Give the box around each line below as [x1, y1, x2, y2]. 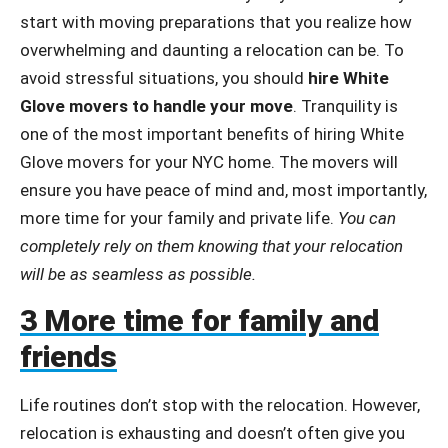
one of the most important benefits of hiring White [20, 124, 404, 145]
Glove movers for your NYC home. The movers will [20, 152, 398, 173]
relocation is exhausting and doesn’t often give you [20, 422, 405, 443]
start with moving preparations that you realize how [20, 12, 412, 33]
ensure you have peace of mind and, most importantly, [20, 180, 427, 201]
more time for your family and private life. [20, 208, 338, 229]
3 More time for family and [20, 302, 379, 338]
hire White [308, 68, 389, 89]
